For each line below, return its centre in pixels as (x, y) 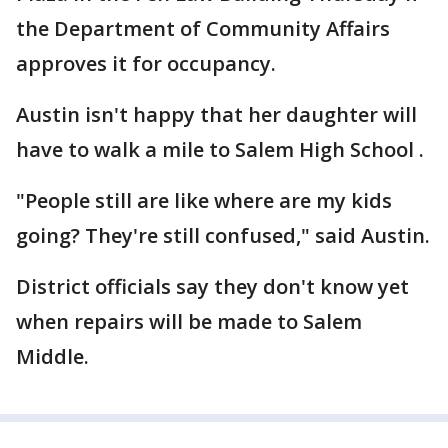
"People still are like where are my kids (204, 200)
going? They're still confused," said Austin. (223, 235)
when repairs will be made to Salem (189, 321)
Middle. (52, 356)
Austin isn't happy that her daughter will (216, 114)
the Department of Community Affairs (203, 28)
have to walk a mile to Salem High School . (220, 149)
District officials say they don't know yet (212, 286)
